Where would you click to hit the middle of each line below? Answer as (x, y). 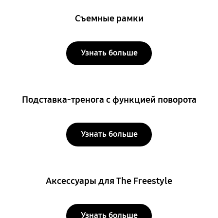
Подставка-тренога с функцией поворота (109, 100)
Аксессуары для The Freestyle (109, 181)
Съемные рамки (109, 19)
